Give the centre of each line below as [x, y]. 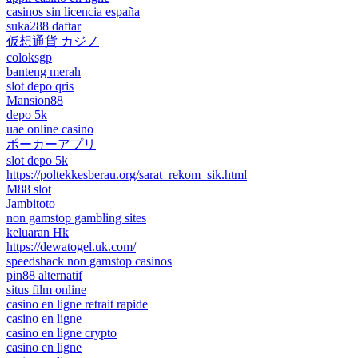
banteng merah [44, 72]
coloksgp [29, 58]
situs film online [46, 290]
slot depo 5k [37, 161]
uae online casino [50, 129]
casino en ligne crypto [62, 333]
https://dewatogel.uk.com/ [71, 247]
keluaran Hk [38, 233]
